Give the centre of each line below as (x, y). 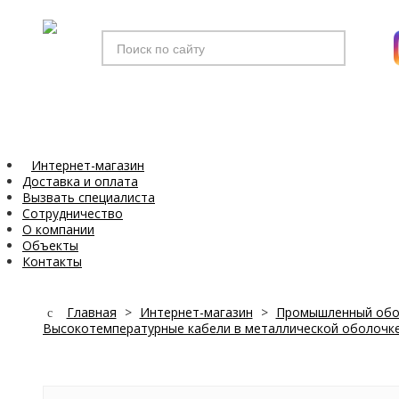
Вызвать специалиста (89, 197)
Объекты (50, 245)
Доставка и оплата (80, 181)
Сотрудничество (73, 213)
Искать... (126, 38)
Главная (91, 312)
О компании (58, 229)
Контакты (52, 261)
